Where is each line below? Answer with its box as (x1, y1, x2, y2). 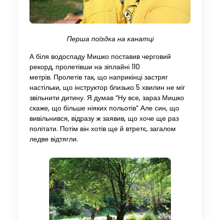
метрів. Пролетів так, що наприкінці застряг (29, 73, 168, 82)
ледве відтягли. (29, 135, 78, 144)
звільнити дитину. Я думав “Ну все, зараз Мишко (29, 93, 184, 103)
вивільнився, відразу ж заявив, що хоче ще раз (29, 114, 179, 124)
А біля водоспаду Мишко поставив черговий (29, 52, 171, 62)
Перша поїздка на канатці (66, 34, 154, 44)
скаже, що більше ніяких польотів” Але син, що (29, 104, 179, 113)
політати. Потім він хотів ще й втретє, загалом (29, 124, 176, 134)
